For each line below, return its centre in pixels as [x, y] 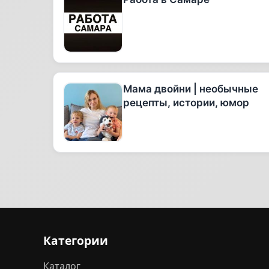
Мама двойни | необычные [191, 89]
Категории [76, 240]
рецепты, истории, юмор [186, 103]
